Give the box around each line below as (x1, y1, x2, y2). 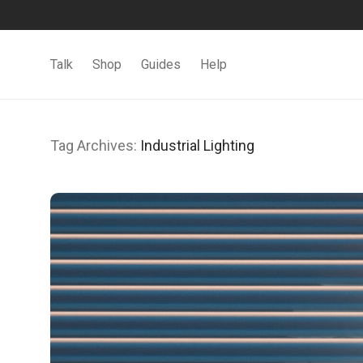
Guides (141, 57, 181, 73)
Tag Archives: (50, 137, 140, 154)
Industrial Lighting (140, 137, 254, 154)
